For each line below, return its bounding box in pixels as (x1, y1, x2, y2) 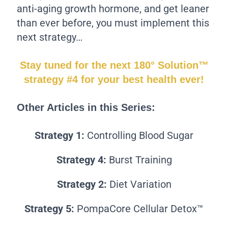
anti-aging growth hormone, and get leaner (17, 3, 210, 15)
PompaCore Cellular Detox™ (74, 203, 204, 215)
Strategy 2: (56, 178, 109, 190)
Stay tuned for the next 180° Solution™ (19, 60, 209, 71)
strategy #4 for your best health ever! (24, 74, 204, 85)
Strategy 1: (35, 129, 87, 141)
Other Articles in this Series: (17, 101, 156, 113)
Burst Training (108, 153, 172, 166)
